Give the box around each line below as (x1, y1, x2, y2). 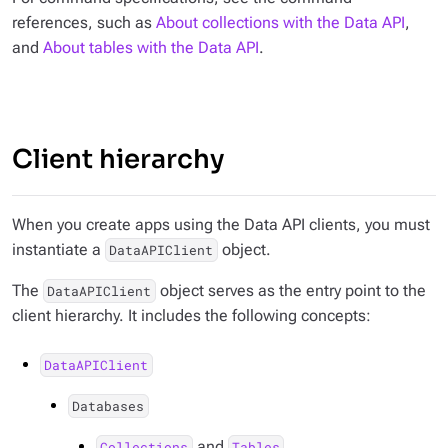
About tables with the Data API (43, 38, 259, 57)
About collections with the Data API (156, 13, 405, 32)
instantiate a (12, 240, 105, 259)
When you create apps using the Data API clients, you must (12, 215, 430, 234)
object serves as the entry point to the (155, 281, 426, 300)
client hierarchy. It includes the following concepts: (12, 306, 371, 325)
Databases (72, 397, 145, 415)
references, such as (12, 13, 156, 32)
